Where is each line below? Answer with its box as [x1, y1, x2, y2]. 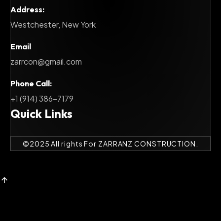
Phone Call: [10, 78, 52, 88]
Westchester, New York [10, 19, 96, 30]
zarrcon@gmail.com [10, 56, 82, 67]
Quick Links [10, 106, 73, 121]
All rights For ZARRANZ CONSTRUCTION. [49, 139, 198, 148]
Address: [10, 4, 44, 14]
